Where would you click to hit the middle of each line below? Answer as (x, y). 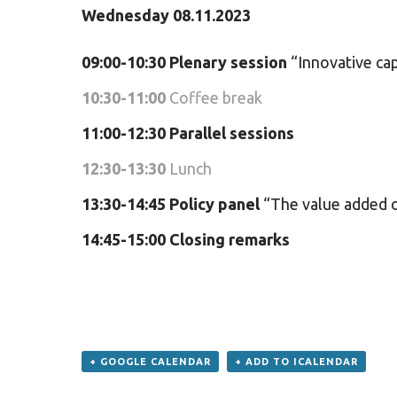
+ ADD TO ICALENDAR (296, 362)
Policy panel (214, 204)
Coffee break (214, 97)
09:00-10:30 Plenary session (184, 62)
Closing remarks (230, 239)
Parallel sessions (232, 133)
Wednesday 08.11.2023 (166, 15)
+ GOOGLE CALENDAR (150, 362)
